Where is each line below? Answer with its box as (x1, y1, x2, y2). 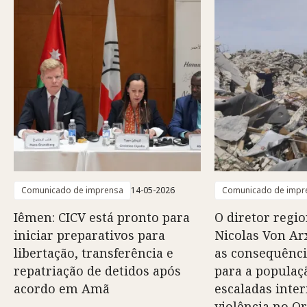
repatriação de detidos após (14, 262, 181, 279)
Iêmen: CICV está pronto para (14, 209, 190, 225)
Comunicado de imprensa (21, 184, 123, 196)
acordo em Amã (14, 280, 110, 297)
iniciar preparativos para (14, 227, 165, 243)
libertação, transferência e (14, 245, 173, 261)
